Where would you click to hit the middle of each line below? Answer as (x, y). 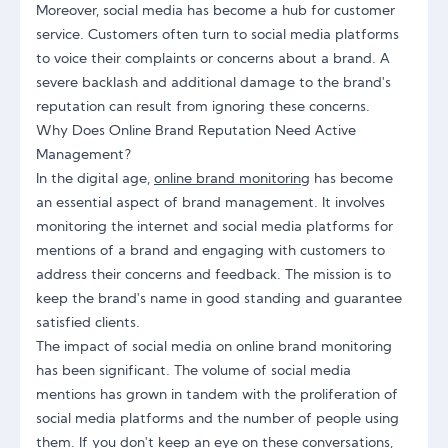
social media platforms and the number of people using (217, 419)
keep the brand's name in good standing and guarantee (219, 299)
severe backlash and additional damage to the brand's (213, 83)
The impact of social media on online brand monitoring (214, 347)
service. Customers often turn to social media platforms (217, 35)
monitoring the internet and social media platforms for (214, 227)
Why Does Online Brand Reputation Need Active (196, 131)
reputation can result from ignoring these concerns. (203, 107)
